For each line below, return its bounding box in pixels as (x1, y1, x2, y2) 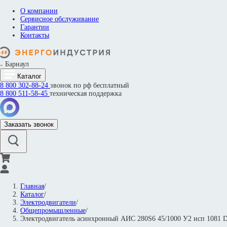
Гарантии (20, 23, 49, 31)
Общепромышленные (20, 207, 86, 214)
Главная (20, 182, 44, 190)
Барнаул (5, 60, 29, 68)
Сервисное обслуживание (20, 15, 99, 23)
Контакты (20, 31, 49, 39)
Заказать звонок (4, 121, 54, 128)
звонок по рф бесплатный (50, 82, 129, 89)
